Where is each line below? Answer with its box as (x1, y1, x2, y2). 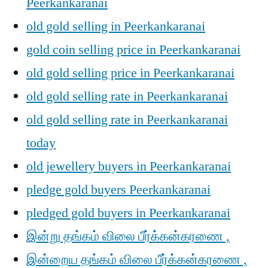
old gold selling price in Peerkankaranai (26, 65, 234, 81)
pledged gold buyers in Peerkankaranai (26, 205, 230, 221)
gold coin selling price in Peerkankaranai (26, 41, 240, 58)
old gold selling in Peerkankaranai (26, 18, 205, 35)
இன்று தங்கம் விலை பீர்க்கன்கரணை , (26, 228, 230, 245)
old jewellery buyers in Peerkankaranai (26, 158, 231, 175)
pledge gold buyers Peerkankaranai (26, 181, 211, 198)
